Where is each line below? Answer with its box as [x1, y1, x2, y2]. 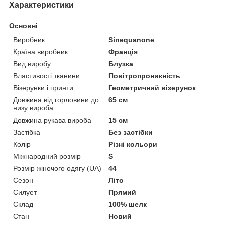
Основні [9, 21, 38, 30]
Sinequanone [108, 35, 155, 44]
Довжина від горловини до [13, 95, 99, 104]
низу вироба [13, 103, 53, 112]
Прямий [108, 188, 137, 196]
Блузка [108, 59, 134, 68]
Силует [13, 188, 37, 196]
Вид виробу [13, 59, 51, 68]
